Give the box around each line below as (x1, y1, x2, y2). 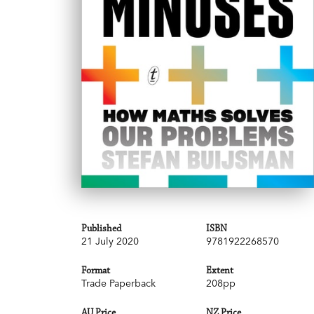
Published (81, 222, 121, 234)
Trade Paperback (81, 276, 156, 289)
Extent (205, 264, 233, 276)
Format (81, 264, 110, 276)
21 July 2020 (81, 234, 139, 247)
